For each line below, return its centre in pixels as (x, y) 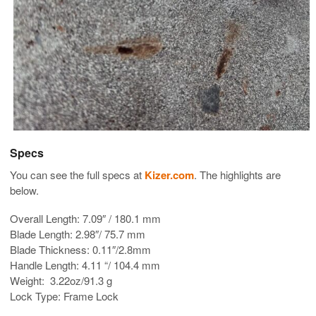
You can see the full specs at (77, 174)
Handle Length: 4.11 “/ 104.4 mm (85, 265)
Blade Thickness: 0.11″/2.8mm (80, 249)
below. (24, 190)
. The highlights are (237, 174)
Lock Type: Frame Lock (64, 296)
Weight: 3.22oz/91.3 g (61, 280)
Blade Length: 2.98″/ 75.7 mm (78, 233)
